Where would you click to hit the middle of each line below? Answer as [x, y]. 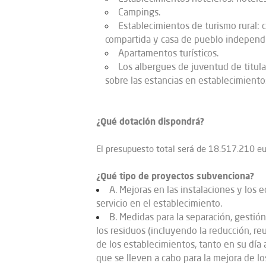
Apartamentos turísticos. [168, 53]
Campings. [139, 12]
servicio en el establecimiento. [159, 203]
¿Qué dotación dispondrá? [150, 121]
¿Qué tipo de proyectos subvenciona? [175, 176]
